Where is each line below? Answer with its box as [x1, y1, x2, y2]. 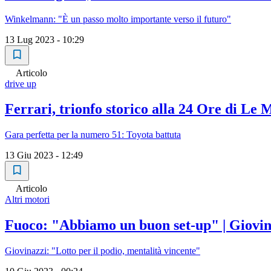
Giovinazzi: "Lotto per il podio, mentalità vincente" [5, 246, 200, 256]
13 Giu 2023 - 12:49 [5, 150, 83, 161]
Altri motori [5, 194, 50, 205]
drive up [5, 78, 36, 89]
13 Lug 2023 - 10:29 [5, 34, 84, 45]
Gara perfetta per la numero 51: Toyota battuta [5, 129, 181, 140]
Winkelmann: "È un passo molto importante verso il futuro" [5, 13, 231, 24]
